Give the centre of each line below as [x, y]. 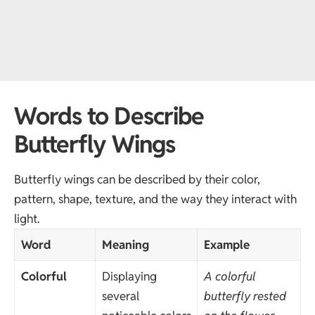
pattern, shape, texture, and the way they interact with [155, 199]
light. [27, 219]
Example [226, 245]
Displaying [129, 277]
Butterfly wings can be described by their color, [137, 180]
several [120, 296]
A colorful [229, 277]
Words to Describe [109, 116]
